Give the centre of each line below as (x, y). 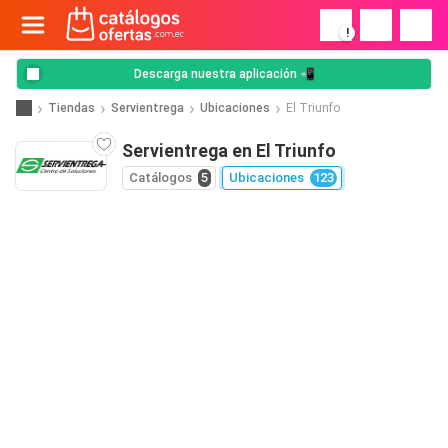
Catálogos (160, 177)
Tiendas (71, 107)
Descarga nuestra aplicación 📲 (224, 74)
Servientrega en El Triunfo (229, 151)
